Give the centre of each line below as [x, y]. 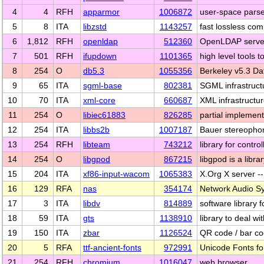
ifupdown [100, 56]
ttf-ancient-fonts [112, 247]
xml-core [99, 100]
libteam [97, 144]
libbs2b [96, 130]
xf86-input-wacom [116, 174]
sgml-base [103, 85]
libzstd [95, 27]
